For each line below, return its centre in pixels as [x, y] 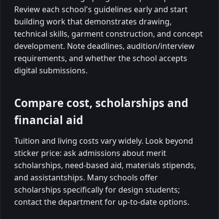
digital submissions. [51, 70]
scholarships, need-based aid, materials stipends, [105, 165]
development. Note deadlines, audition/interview [104, 46]
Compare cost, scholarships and [101, 103]
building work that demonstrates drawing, [93, 21]
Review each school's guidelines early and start [101, 9]
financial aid [49, 120]
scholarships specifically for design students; [97, 190]
